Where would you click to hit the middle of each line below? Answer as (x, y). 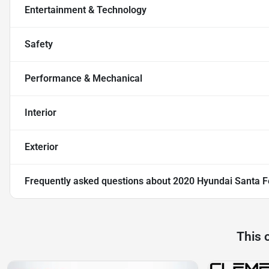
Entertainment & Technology (86, 10)
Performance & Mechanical (83, 79)
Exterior (41, 147)
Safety (39, 44)
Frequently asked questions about (99, 181)
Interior (41, 113)
